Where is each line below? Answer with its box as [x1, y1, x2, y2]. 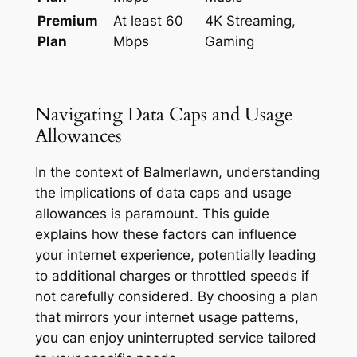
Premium [37, 12, 98, 29]
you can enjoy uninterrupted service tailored [34, 330, 316, 347]
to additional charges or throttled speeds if [34, 268, 309, 284]
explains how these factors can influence [34, 226, 296, 243]
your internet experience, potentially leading [34, 247, 316, 264]
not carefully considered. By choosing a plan [34, 288, 318, 305]
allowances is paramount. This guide [34, 206, 269, 222]
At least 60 [112, 12, 183, 29]
